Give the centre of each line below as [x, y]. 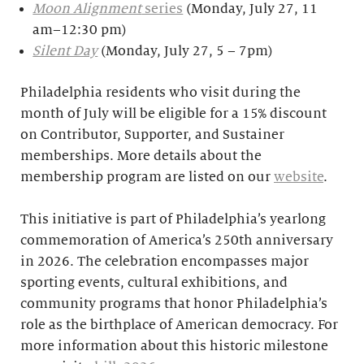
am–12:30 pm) [80, 30]
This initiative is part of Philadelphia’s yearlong [173, 219]
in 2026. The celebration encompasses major [165, 262]
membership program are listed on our [147, 177]
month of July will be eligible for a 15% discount [173, 114]
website [299, 177]
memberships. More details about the [141, 156]
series [162, 9]
